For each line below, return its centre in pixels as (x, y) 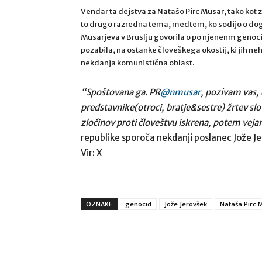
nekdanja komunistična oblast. (137, 63)
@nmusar (180, 92)
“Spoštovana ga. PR (120, 92)
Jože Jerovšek (186, 204)
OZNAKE (99, 204)
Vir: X (92, 153)
